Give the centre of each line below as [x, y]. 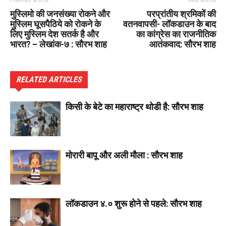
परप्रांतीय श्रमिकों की [181, 14]
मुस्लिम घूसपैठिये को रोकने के [55, 24]
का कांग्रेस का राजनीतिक [176, 34]
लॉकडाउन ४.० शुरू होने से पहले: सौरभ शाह [134, 204]
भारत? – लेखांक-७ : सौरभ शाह [59, 44]
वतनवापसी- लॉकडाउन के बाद [169, 24]
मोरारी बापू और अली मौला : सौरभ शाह [124, 155]
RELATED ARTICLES [49, 80]
